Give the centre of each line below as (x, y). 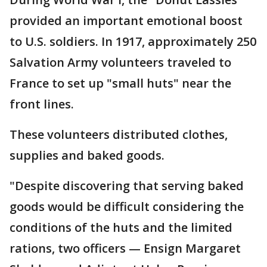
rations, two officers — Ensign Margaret (125, 248)
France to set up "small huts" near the (120, 83)
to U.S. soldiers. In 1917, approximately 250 (133, 41)
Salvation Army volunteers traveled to (120, 62)
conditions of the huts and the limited (121, 227)
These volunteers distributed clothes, (119, 134)
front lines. (43, 104)
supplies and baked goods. (87, 155)
